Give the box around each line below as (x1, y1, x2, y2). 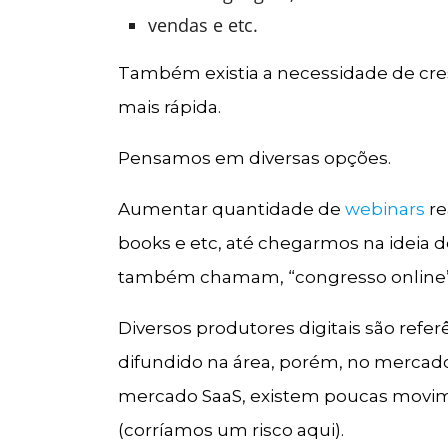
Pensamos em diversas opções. (118, 147, 392, 168)
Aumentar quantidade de (118, 198, 346, 219)
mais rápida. (118, 96, 222, 117)
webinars (345, 198, 426, 219)
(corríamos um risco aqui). (118, 419, 345, 440)
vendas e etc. (148, 12, 259, 37)
